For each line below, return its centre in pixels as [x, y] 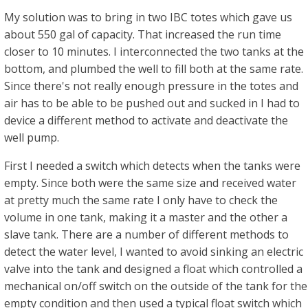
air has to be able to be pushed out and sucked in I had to [152, 103]
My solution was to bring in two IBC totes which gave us [148, 17]
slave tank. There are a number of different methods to [146, 234]
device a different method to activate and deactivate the [146, 120]
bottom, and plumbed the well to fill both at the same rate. [154, 69]
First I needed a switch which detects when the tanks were [152, 166]
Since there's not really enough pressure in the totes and [151, 86]
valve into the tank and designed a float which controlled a [153, 269]
